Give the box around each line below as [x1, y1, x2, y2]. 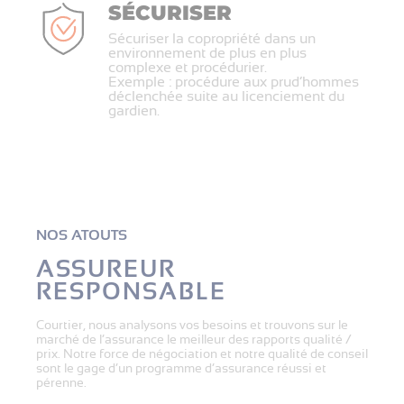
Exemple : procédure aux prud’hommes [108, 74, 359, 90]
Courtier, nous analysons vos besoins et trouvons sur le [36, 317, 348, 332]
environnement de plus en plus [108, 45, 307, 61]
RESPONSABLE [36, 279, 226, 305]
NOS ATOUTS [36, 227, 127, 243]
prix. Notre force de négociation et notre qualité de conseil [36, 346, 368, 361]
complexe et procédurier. [108, 60, 267, 76]
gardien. [108, 103, 160, 119]
